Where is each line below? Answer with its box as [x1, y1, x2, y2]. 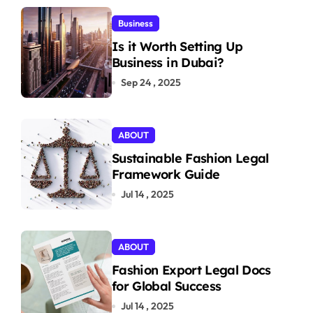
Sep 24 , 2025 [121, 76, 181, 89]
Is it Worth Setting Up [112, 38, 243, 54]
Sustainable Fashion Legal [112, 150, 269, 166]
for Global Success [112, 278, 221, 294]
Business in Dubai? [112, 54, 224, 71]
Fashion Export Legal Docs [112, 262, 271, 278]
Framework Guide [112, 166, 220, 182]
